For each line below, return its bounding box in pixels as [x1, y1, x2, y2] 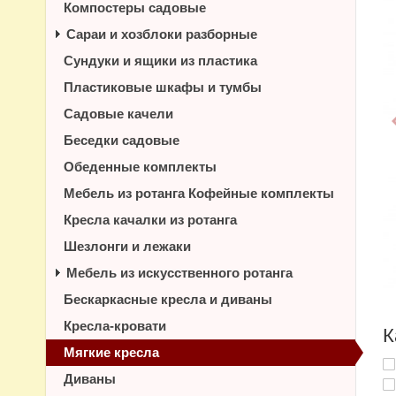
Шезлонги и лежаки [64, 239, 191, 254]
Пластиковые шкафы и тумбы [64, 80, 262, 95]
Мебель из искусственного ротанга [66, 265, 293, 280]
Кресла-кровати [64, 318, 166, 333]
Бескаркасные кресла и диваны [64, 292, 272, 307]
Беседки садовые [64, 133, 179, 148]
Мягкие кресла [64, 345, 159, 360]
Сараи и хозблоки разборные [66, 27, 257, 42]
